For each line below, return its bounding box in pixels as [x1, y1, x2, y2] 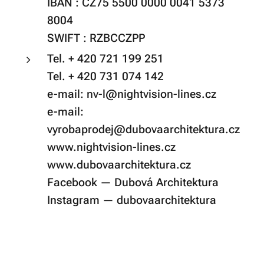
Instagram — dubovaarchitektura [47, 193, 216, 207]
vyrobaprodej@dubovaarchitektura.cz [47, 123, 240, 136]
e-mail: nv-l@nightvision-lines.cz [47, 87, 216, 101]
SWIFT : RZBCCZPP [47, 31, 145, 45]
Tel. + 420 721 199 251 [47, 52, 164, 65]
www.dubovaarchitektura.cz [47, 158, 191, 171]
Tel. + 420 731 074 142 [47, 70, 164, 83]
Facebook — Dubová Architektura [47, 176, 219, 189]
